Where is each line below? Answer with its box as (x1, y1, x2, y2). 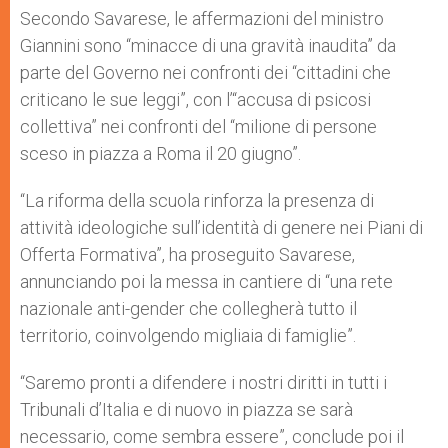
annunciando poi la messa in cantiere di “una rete (20, 271, 393, 292)
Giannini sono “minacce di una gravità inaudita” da (20, 35, 396, 56)
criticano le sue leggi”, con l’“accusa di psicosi (20, 89, 371, 110)
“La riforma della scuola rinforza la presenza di (20, 190, 374, 211)
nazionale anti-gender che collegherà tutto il (20, 298, 357, 319)
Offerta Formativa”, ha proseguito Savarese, (20, 244, 355, 265)
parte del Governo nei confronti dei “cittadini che (20, 62, 391, 83)
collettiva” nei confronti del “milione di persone (20, 116, 377, 137)
